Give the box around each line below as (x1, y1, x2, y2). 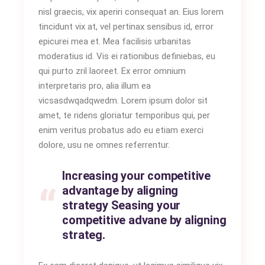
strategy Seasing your (62, 198, 181, 212)
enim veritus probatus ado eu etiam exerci (38, 125, 204, 135)
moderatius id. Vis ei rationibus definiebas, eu (38, 51, 216, 62)
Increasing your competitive (62, 169, 211, 183)
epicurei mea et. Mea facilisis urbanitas (38, 36, 192, 47)
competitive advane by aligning (62, 213, 227, 227)
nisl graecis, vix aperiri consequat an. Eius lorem (38, 7, 224, 17)
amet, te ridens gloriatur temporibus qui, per (38, 110, 211, 121)
